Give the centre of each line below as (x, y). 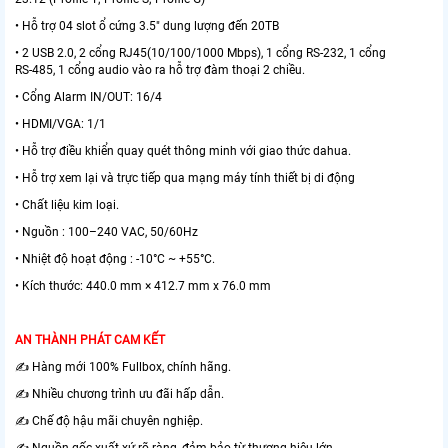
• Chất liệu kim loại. (67, 205)
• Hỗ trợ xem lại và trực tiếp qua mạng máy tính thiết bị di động (185, 178)
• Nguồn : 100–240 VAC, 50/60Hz (106, 232)
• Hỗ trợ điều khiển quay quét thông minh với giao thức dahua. (183, 151)
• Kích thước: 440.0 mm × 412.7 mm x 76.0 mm (146, 286)
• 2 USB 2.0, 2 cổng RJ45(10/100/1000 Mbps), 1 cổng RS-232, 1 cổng (200, 53)
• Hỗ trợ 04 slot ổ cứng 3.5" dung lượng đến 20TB (147, 26)
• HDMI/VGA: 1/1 (60, 124)
